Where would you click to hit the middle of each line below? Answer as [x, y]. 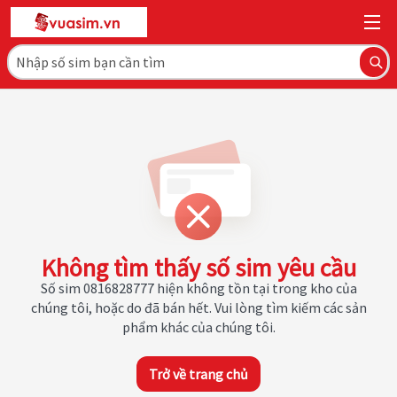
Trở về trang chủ [198, 374]
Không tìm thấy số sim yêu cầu [198, 268]
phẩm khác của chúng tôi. [198, 327]
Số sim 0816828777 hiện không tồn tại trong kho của [198, 288]
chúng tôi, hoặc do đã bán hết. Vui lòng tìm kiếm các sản [198, 307]
